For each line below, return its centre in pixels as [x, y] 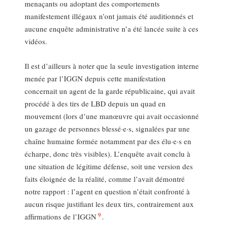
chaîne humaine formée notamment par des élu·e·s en [108, 141]
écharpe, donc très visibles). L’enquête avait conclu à [108, 154]
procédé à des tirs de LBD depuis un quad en [95, 104]
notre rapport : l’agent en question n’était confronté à [107, 192]
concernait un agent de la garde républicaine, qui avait [110, 91]
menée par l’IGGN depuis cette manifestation [95, 79]
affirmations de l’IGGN [61, 217]
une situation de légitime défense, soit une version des [109, 166]
